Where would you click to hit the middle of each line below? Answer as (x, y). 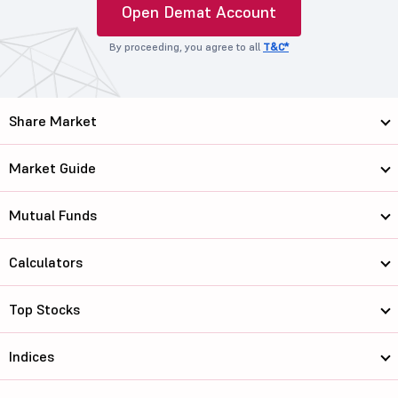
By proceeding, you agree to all (186, 46)
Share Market (53, 120)
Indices (32, 356)
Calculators (46, 262)
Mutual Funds (53, 215)
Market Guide (52, 167)
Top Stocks (44, 309)
